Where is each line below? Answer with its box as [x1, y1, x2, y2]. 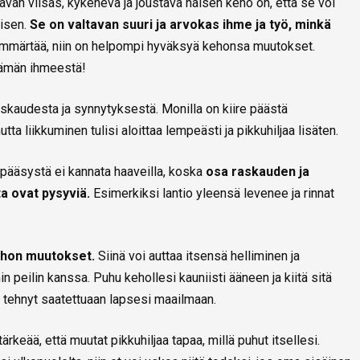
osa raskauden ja [202, 164, 309, 180]
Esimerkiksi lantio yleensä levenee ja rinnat [90, 186, 334, 202]
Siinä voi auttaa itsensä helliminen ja [98, 248, 300, 264]
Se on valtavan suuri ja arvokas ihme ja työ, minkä [30, 17, 331, 33]
